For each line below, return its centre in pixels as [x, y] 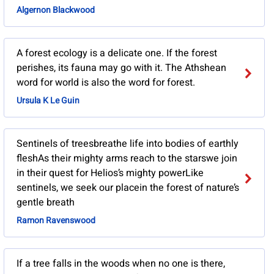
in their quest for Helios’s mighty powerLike [110, 173]
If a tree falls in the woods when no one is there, [120, 264]
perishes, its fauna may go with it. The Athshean [121, 68]
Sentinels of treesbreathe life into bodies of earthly [127, 144]
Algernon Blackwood [55, 10]
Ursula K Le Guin [48, 101]
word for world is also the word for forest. [106, 83]
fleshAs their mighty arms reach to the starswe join [127, 159]
